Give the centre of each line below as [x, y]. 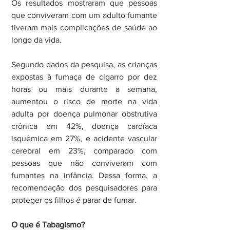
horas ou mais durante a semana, [84, 89]
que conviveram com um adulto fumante [84, 15]
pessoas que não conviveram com [84, 163]
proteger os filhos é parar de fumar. [74, 200]
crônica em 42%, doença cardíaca [84, 126]
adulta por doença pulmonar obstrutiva [84, 114]
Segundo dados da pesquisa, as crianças [84, 65]
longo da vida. [36, 40]
